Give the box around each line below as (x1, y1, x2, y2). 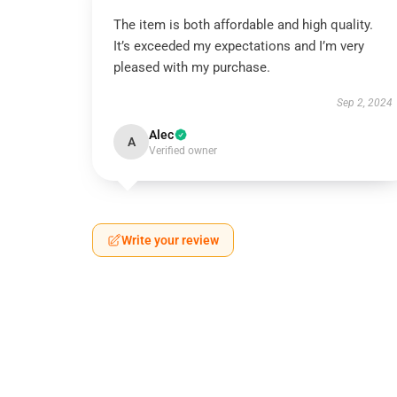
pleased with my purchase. (113, 59, 270, 75)
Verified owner (149, 144, 217, 157)
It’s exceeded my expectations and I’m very (113, 38, 364, 54)
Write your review (121, 233, 219, 247)
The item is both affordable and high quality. (113, 17, 373, 33)
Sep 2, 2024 (336, 97, 393, 109)
